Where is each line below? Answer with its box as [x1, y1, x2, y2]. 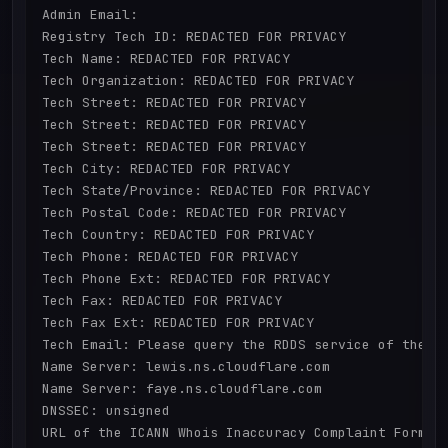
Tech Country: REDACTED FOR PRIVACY [42, 226, 314, 244]
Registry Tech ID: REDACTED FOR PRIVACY [42, 28, 346, 46]
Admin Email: [42, 6, 138, 24]
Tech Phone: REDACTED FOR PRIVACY [42, 248, 298, 266]
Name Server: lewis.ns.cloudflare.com [42, 358, 330, 376]
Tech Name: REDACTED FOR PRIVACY [42, 50, 290, 68]
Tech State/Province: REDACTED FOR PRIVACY [42, 182, 370, 200]
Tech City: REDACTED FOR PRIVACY [42, 160, 290, 178]
